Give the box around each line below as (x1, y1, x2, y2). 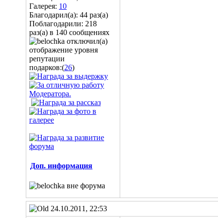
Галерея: (29, 2, 59, 10)
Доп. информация (30, 162, 92, 170)
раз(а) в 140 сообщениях (29, 28, 109, 36)
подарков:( (29, 63, 64, 72)
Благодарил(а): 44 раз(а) (29, 11, 108, 19)
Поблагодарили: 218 (29, 19, 97, 28)
